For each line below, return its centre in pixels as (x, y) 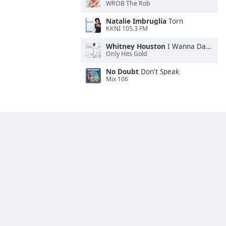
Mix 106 (117, 79)
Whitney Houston (136, 46)
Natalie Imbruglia (136, 21)
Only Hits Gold (127, 54)
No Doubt (122, 71)
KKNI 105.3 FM (127, 29)
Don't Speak (159, 71)
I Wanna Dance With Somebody (186, 46)
